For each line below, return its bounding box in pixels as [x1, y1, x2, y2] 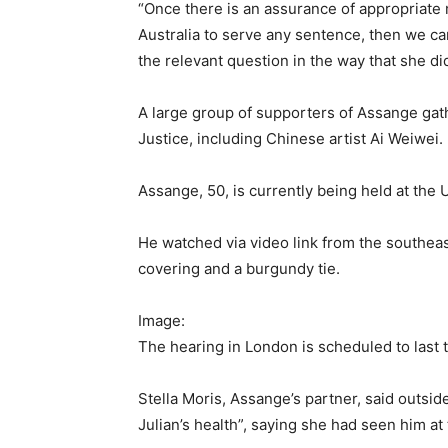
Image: [138, 311, 185, 331]
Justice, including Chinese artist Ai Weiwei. [138, 129, 443, 149]
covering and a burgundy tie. [138, 259, 340, 279]
